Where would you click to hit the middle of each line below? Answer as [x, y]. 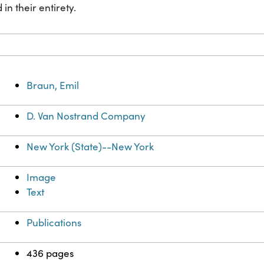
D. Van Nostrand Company [86, 116]
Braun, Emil [53, 85]
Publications [54, 223]
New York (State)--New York [90, 147]
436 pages [50, 253]
